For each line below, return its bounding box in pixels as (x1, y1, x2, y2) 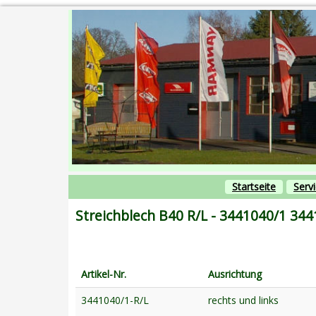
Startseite (232, 179, 276, 193)
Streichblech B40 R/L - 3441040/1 (75, 205, 286, 225)
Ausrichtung (208, 267, 262, 281)
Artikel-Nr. (81, 267, 126, 281)
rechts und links (208, 293, 279, 307)
